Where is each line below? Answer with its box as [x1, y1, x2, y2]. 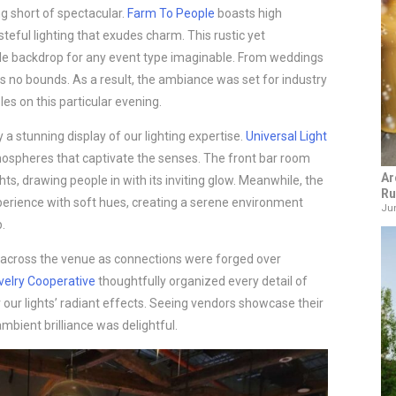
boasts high [215, 6, 282, 21]
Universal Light [246, 129, 327, 144]
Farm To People [127, 6, 215, 21]
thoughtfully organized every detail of [95, 274, 308, 289]
